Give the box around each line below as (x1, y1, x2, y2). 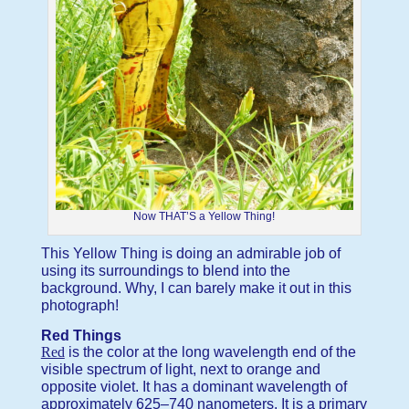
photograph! (40, 297, 119, 313)
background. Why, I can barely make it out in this (40, 279, 351, 296)
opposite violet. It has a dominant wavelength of (40, 378, 347, 394)
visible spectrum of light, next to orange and (40, 361, 320, 377)
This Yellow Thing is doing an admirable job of (40, 245, 341, 261)
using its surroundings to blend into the (40, 262, 290, 278)
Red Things (40, 327, 121, 343)
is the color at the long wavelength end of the (64, 343, 356, 360)
